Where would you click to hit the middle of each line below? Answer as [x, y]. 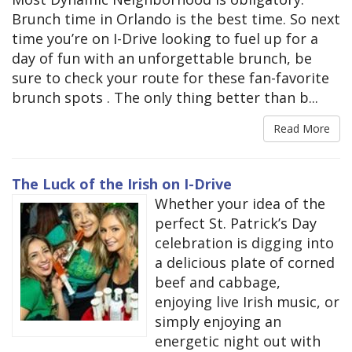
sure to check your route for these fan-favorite [170, 77]
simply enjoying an [218, 321]
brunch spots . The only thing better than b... [165, 97]
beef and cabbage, [218, 282]
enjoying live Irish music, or [247, 301]
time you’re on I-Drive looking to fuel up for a [165, 38]
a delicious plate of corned [245, 262]
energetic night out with [238, 341]
